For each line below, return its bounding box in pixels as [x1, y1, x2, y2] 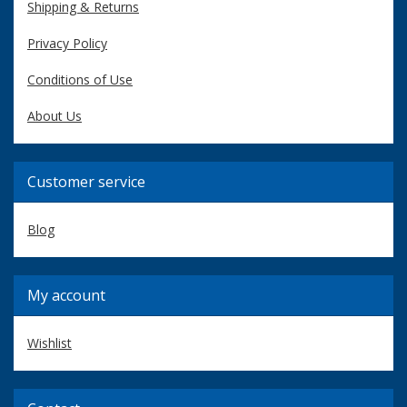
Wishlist [27, 333, 72, 352]
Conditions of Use [27, 70, 133, 88]
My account [27, 284, 105, 305]
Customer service [27, 171, 145, 192]
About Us [27, 106, 82, 124]
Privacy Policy [27, 34, 107, 52]
